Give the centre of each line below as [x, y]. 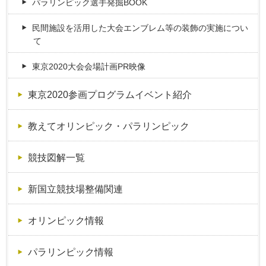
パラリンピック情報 [70, 252]
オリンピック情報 [66, 221]
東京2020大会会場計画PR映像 [89, 67]
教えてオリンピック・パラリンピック [108, 126]
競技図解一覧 [56, 158]
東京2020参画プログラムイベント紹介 [110, 95]
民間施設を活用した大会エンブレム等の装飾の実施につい [140, 28]
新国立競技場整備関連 [75, 189]
